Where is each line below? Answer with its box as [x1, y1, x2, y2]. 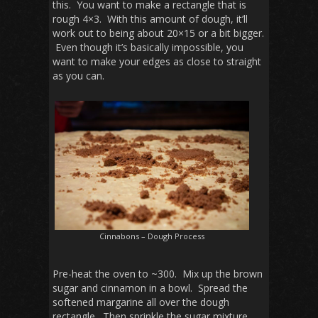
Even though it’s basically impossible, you [53, 40, 243, 54]
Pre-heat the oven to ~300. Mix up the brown [53, 267, 263, 281]
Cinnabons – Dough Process [99, 231, 204, 242]
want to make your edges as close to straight [53, 54, 261, 68]
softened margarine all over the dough [53, 295, 229, 309]
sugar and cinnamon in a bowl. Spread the [53, 281, 248, 295]
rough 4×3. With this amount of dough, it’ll [53, 11, 248, 26]
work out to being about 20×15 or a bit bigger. [53, 26, 264, 40]
